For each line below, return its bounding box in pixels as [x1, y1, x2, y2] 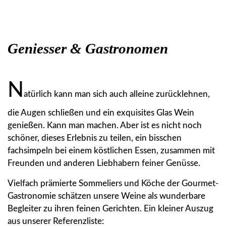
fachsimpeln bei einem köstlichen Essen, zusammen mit [8, 146, 215, 155]
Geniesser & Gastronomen [8, 40, 168, 57]
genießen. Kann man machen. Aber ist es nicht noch [8, 121, 202, 130]
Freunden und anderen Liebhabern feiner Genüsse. [8, 159, 200, 168]
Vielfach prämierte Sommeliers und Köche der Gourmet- [8, 179, 218, 188]
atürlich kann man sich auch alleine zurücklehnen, [24, 90, 210, 99]
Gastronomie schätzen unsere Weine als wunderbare [8, 192, 205, 201]
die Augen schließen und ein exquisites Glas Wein [8, 108, 194, 118]
